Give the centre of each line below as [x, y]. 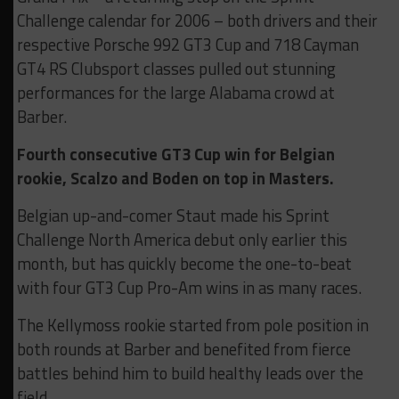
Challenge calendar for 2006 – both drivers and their [197, 21]
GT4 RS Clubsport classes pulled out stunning [176, 69]
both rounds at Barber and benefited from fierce [183, 350]
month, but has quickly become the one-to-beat [184, 264]
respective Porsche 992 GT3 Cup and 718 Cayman [187, 45]
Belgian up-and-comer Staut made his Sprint [173, 216]
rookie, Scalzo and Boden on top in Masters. [175, 179]
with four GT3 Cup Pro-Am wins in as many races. [189, 288]
